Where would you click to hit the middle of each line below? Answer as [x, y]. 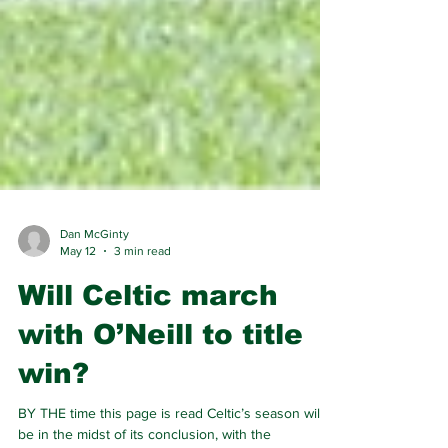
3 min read [142, 294]
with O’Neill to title [160, 378]
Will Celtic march [148, 339]
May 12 [78, 294]
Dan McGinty [94, 278]
